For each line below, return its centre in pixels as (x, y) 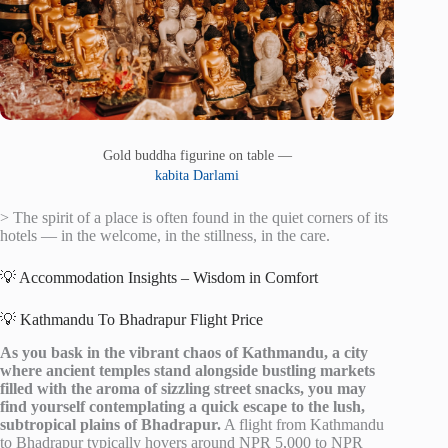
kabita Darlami (197, 175)
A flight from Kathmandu (302, 425)
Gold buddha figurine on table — (197, 155)
